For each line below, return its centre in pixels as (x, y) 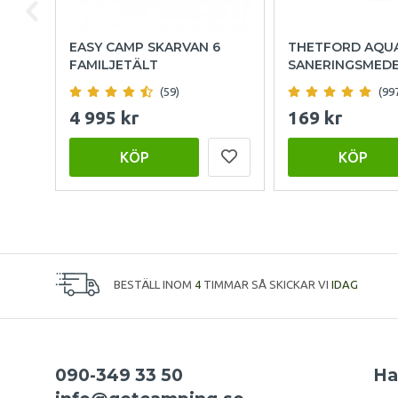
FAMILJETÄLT (114, 65)
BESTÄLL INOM (154, 285)
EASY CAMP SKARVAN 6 (145, 48)
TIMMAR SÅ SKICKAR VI (266, 285)
